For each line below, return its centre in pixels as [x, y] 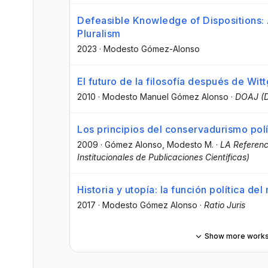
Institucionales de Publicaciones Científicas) [163, 157]
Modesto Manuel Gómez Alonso [165, 96]
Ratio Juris [225, 205]
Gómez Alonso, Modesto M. [159, 144]
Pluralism [99, 33]
